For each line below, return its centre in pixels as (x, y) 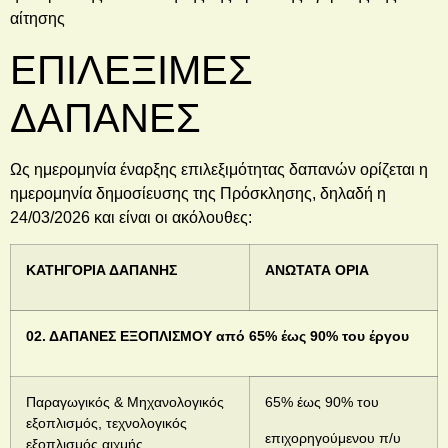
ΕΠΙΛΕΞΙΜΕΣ (131, 69)
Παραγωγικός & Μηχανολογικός (125, 402)
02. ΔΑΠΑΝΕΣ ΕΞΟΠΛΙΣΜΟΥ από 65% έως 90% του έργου (217, 336)
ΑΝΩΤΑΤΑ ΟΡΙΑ (317, 270)
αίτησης (37, 19)
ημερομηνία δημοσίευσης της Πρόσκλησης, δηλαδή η (198, 193)
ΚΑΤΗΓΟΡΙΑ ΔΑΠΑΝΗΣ (101, 270)
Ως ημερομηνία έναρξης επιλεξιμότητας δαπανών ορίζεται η (219, 169)
